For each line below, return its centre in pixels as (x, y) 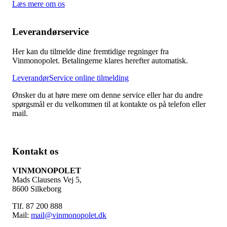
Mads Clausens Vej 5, (47, 180)
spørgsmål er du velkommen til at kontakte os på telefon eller (109, 104)
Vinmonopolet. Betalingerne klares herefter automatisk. (100, 60)
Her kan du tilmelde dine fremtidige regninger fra (91, 51)
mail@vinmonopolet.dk (69, 215)
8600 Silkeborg (37, 189)
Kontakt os (35, 151)
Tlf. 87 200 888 (37, 206)
